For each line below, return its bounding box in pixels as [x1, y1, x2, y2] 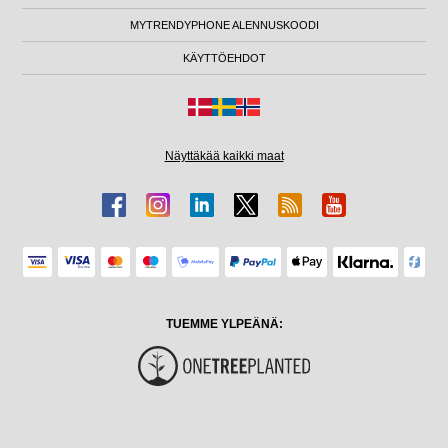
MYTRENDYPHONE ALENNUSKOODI [129, 18, 319, 31]
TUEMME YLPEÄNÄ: [165, 316, 283, 331]
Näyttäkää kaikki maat [164, 148, 284, 163]
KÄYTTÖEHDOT [182, 51, 266, 64]
